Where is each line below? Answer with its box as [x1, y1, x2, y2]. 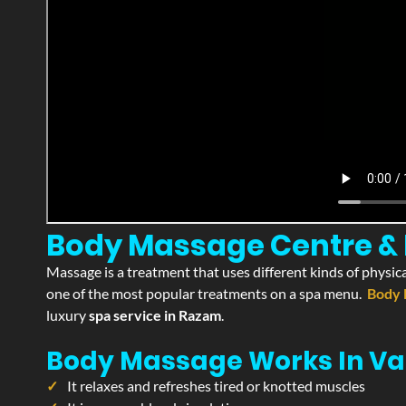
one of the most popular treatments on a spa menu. [46, 285, 367, 302]
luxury [46, 306, 89, 324]
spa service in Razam [89, 306, 221, 324]
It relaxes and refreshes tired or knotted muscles [67, 377, 365, 394]
